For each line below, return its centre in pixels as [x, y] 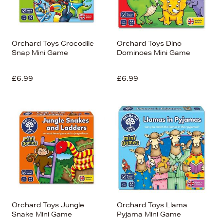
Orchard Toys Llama [152, 205]
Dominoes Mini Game [154, 53]
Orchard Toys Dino [149, 43]
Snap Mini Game [40, 53]
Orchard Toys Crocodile [53, 43]
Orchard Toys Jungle [48, 205]
